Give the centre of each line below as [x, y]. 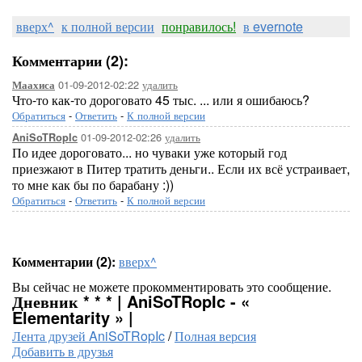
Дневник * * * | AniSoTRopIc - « [131, 301]
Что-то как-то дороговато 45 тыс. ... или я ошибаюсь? [161, 100]
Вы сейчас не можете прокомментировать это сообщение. [172, 286]
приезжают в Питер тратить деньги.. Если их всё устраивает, [181, 168]
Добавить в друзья [63, 351]
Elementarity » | [73, 317]
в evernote [273, 26]
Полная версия [215, 336]
